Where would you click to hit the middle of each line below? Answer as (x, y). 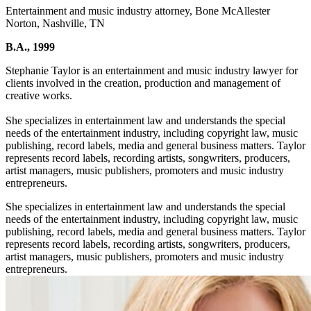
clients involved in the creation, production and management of (143, 83)
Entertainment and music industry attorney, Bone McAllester (138, 10)
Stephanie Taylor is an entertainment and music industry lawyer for (152, 70)
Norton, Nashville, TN (55, 23)
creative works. (39, 95)
